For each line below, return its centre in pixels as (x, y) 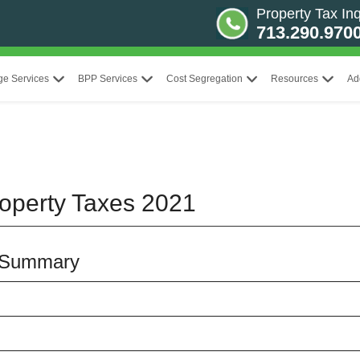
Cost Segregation (204, 79)
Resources (295, 79)
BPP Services (107, 79)
